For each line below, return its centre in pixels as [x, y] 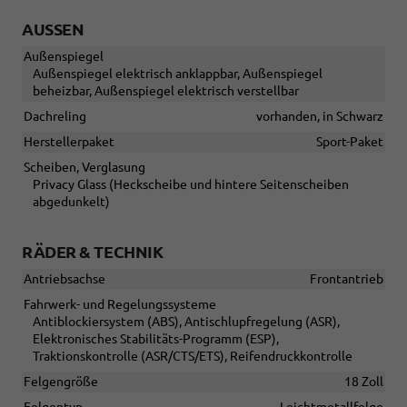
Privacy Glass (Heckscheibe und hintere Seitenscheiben [191, 185]
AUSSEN [47, 30]
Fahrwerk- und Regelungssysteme [120, 305]
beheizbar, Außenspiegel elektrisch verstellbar [166, 91]
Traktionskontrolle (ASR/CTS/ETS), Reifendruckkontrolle [193, 357]
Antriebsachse [65, 279]
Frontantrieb [347, 279]
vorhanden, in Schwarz [320, 117]
